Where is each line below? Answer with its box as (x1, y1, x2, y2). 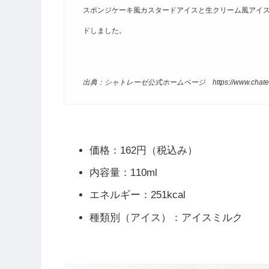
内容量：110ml (89, 167, 158, 179)
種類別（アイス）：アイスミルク (89, 211, 243, 223)
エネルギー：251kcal (89, 189, 186, 201)
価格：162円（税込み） (89, 144, 198, 156)
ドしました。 (82, 26, 126, 35)
